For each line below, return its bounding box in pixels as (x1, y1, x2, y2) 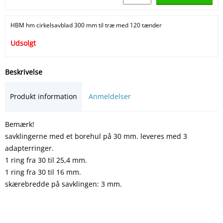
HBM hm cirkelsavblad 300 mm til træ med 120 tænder (10, 20, 162, 29)
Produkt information (10, 91, 77, 101)
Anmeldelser (89, 91, 131, 101)
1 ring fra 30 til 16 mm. (5, 167, 81, 177)
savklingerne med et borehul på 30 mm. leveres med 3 (5, 131, 187, 141)
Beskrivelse (5, 67, 42, 77)
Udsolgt (10, 38, 36, 48)
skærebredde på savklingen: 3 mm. (5, 179, 124, 189)
